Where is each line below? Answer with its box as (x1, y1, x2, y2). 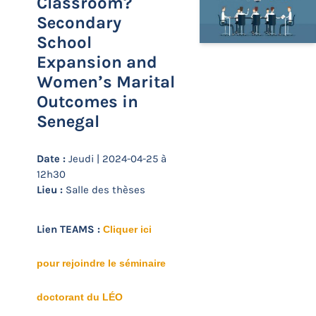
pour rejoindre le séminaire (37, 257, 166, 269)
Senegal (37, 111, 99, 131)
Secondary (37, 13, 121, 32)
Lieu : (37, 183, 63, 196)
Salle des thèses (63, 183, 145, 196)
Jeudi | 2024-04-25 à (66, 152, 166, 165)
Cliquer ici (103, 224, 152, 235)
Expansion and (37, 52, 157, 72)
